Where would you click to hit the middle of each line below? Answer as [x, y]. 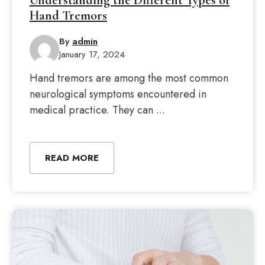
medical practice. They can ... [97, 110]
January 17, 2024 [92, 54]
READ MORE [72, 158]
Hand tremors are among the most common [129, 78]
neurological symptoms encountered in [118, 94]
